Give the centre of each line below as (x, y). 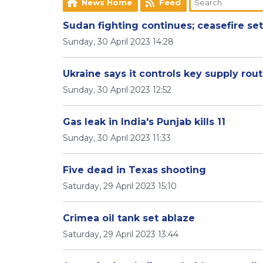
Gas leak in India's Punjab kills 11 (144, 122)
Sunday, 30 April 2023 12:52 (117, 90)
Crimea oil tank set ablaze (129, 218)
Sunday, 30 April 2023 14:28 (118, 42)
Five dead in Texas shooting (134, 170)
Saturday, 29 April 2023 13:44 (121, 234)
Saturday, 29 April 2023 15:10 (120, 186)
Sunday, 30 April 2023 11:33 (117, 138)
